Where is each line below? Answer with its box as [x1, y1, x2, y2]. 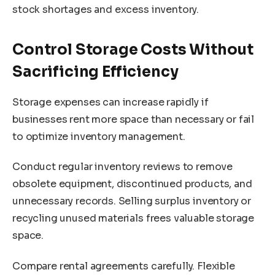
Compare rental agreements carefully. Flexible [12, 259, 235, 273]
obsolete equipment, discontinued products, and [12, 177, 252, 191]
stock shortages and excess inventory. [12, 3, 199, 17]
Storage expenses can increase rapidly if [12, 95, 209, 109]
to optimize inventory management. [12, 130, 185, 143]
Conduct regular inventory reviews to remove [12, 160, 233, 174]
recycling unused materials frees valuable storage [12, 212, 255, 225]
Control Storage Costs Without [12, 40, 254, 59]
